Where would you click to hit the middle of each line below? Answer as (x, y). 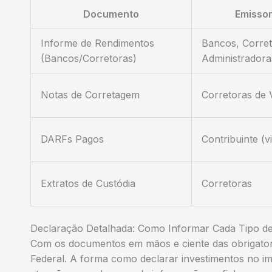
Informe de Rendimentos (97, 43)
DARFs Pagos (72, 139)
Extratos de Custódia (88, 183)
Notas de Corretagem (90, 94)
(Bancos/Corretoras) (89, 58)
